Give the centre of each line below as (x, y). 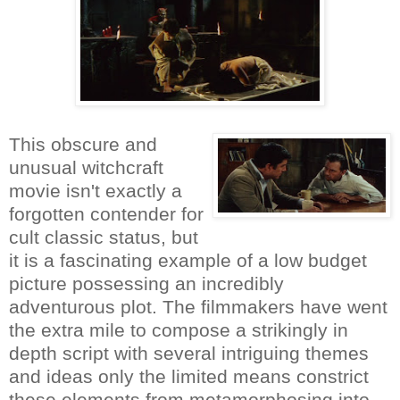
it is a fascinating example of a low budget (188, 260)
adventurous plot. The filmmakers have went (198, 306)
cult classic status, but (104, 237)
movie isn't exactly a (96, 190)
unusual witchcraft (86, 167)
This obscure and (83, 144)
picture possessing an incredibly (146, 283)
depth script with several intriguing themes (189, 353)
